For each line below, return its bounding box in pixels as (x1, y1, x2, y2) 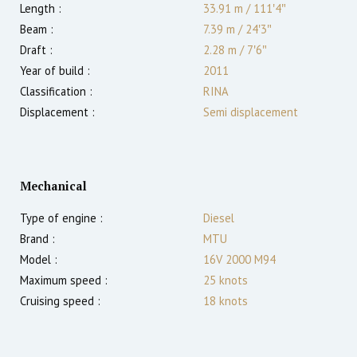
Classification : (20, 84, 92, 100)
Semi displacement (203, 104, 298, 120)
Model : (20, 252, 57, 268)
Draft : (20, 42, 53, 58)
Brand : (20, 231, 55, 247)
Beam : (20, 22, 53, 37)
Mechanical (20, 178, 87, 194)
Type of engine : (20, 210, 103, 226)
